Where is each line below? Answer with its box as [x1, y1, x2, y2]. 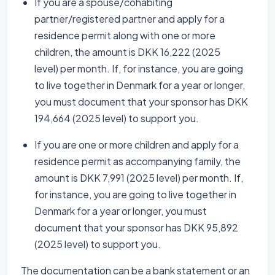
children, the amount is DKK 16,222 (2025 [34, 45, 220, 58]
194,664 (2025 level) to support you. [34, 112, 199, 125]
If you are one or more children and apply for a [34, 138, 239, 151]
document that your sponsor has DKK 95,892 [34, 221, 238, 234]
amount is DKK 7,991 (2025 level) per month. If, [34, 171, 243, 184]
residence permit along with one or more [34, 29, 215, 42]
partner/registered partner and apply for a [34, 12, 225, 25]
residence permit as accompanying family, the [34, 155, 241, 168]
